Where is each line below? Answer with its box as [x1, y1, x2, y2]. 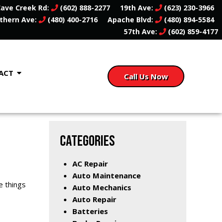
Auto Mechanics [72, 182, 131, 192]
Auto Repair [72, 194, 116, 204]
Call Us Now [124, 71, 168, 81]
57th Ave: [124, 27, 159, 36]
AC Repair [72, 158, 108, 168]
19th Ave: [120, 3, 155, 12]
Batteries [72, 206, 108, 216]
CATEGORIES [60, 132, 115, 150]
